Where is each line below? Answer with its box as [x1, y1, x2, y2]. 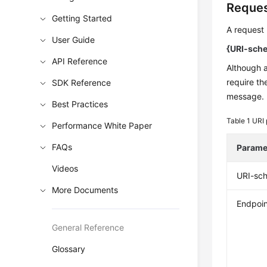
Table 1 [226, 116, 253, 125]
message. [226, 91, 265, 101]
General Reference [52, 222, 125, 232]
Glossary [52, 244, 86, 254]
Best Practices [52, 99, 108, 109]
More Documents [52, 185, 119, 195]
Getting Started [52, 13, 113, 23]
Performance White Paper [52, 120, 153, 131]
